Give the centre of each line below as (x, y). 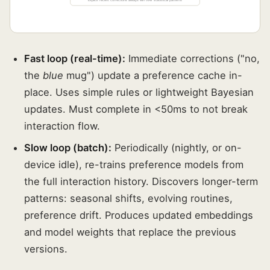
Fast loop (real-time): (75, 59)
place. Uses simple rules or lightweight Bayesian (139, 93)
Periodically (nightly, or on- (177, 148)
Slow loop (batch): (68, 148)
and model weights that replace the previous (130, 232)
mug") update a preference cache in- (153, 76)
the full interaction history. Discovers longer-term (141, 182)
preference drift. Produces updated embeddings (139, 215)
